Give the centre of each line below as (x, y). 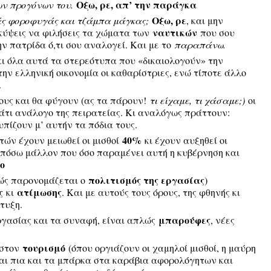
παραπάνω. (200, 44)
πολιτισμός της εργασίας (146, 180)
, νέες (222, 220)
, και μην (204, 20)
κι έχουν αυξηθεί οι (184, 140)
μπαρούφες (184, 220)
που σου (216, 32)
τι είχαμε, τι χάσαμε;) (198, 100)
